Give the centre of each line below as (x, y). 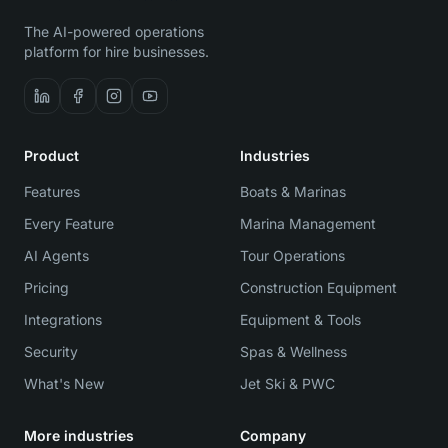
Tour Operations (292, 255)
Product (51, 155)
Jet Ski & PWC (287, 383)
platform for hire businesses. (116, 51)
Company (273, 435)
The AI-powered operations (114, 31)
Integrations (63, 319)
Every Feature (69, 223)
